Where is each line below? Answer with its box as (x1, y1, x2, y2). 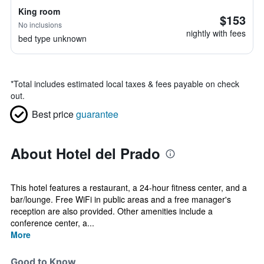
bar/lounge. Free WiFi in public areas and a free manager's (11, 193, 231, 205)
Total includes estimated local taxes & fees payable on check (14, 78, 239, 90)
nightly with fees (186, 27, 246, 39)
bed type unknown (18, 32, 87, 44)
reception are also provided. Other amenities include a (11, 205, 213, 217)
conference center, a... (11, 217, 94, 229)
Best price (32, 107, 74, 121)
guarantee (76, 107, 118, 121)
